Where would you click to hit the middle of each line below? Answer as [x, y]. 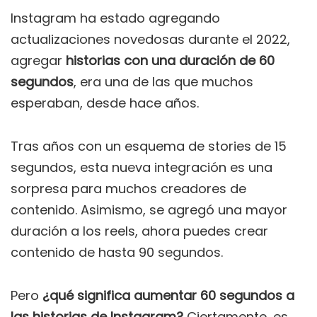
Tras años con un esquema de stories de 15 [149, 146]
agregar [38, 61]
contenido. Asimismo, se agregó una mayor [149, 210]
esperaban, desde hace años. [105, 103]
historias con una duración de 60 [170, 61]
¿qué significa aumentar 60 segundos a [168, 296]
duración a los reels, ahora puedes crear [139, 231]
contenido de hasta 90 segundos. [117, 253]
